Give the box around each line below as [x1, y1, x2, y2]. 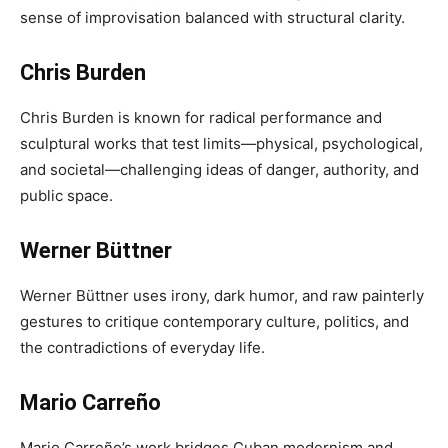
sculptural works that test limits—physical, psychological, [20, 134, 423, 153]
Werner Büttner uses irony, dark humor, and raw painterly [20, 286, 424, 305]
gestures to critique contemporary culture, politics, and [20, 312, 409, 331]
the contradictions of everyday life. [20, 338, 265, 357]
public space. [20, 186, 113, 205]
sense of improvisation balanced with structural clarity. [20, 8, 405, 27]
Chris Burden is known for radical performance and [20, 108, 382, 127]
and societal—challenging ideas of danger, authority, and [20, 160, 419, 179]
